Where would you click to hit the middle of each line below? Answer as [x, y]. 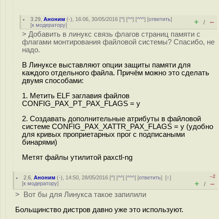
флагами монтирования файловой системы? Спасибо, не [118, 42]
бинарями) [40, 142]
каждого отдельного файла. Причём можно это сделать [116, 73]
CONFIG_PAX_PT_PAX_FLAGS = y [81, 103]
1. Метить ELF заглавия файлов [76, 96]
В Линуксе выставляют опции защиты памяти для [106, 65]
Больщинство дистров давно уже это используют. [99, 209]
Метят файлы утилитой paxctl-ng [77, 157]
